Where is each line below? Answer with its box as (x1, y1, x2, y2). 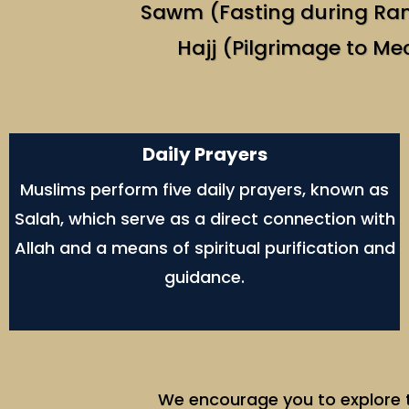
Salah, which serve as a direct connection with (14, 207, 395, 231)
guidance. (164, 266, 245, 289)
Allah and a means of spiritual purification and (14, 236, 395, 260)
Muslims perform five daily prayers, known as (20, 178, 389, 202)
